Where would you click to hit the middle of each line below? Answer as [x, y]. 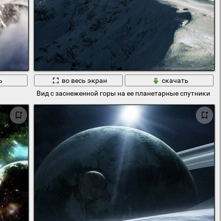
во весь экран [84, 80]
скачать [175, 80]
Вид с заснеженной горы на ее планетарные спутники [123, 93]
